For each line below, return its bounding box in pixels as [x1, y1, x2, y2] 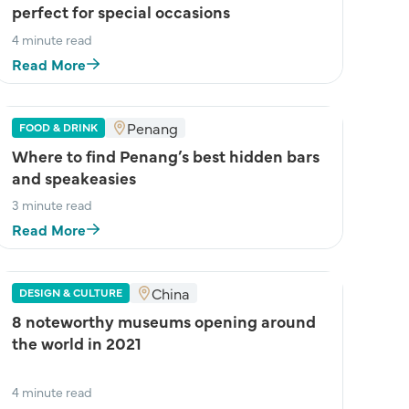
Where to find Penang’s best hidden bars [12, 144, 320, 167]
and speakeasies [12, 166, 136, 189]
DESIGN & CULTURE [19, 285, 122, 299]
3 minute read [12, 195, 92, 214]
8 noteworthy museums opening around [12, 309, 316, 332]
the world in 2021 [12, 331, 142, 354]
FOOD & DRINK [19, 120, 98, 134]
